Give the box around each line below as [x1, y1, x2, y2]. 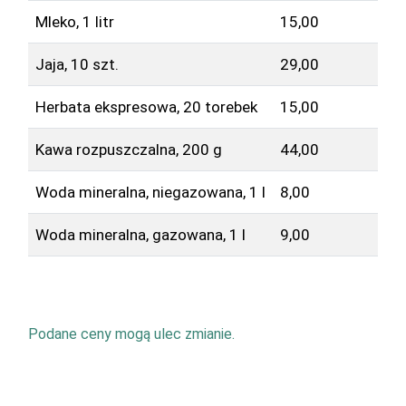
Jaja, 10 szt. [34, 54, 119, 73]
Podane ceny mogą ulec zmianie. [27, 324, 235, 343]
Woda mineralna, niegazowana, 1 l [34, 182, 266, 201]
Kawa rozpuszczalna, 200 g [34, 140, 222, 159]
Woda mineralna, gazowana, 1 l [34, 225, 246, 244]
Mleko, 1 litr [34, 12, 114, 31]
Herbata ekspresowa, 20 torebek [34, 97, 257, 116]
